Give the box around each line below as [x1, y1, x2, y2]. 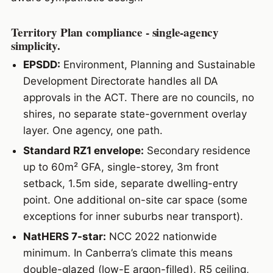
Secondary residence [143, 144, 250, 157]
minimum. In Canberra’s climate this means [23, 247, 233, 260]
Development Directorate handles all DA [23, 74, 218, 87]
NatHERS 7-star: [23, 230, 106, 243]
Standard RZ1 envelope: [23, 144, 144, 157]
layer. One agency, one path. [23, 124, 163, 136]
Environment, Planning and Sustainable [60, 58, 255, 71]
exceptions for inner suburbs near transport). [23, 210, 243, 223]
